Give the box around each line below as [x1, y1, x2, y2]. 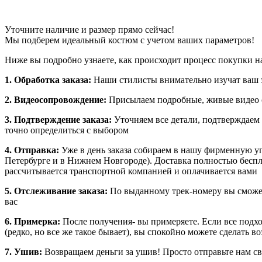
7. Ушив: [5, 246, 44, 257]
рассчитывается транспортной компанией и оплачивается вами [5, 166, 257, 176]
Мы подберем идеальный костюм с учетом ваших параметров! [5, 35, 254, 45]
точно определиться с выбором [5, 125, 129, 135]
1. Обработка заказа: [5, 74, 94, 85]
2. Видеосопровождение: [5, 94, 109, 105]
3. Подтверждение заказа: [5, 114, 114, 125]
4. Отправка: [5, 144, 61, 155]
